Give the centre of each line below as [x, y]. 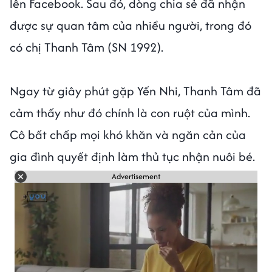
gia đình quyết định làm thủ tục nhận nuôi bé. [134, 156]
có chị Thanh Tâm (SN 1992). [88, 47]
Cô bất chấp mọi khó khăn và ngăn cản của [128, 134]
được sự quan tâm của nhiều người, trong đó [131, 25]
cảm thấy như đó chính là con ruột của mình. [130, 112]
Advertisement [136, 177]
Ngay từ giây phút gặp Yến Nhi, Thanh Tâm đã [135, 90]
